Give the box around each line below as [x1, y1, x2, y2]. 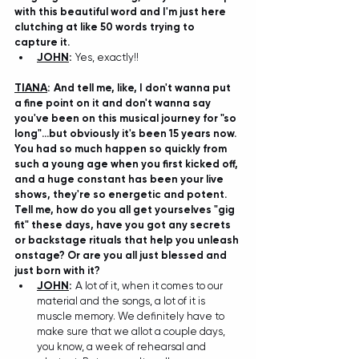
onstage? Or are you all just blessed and [14, 248, 229, 261]
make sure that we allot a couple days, [37, 325, 228, 337]
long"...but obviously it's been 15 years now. [14, 127, 239, 139]
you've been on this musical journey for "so [14, 111, 239, 124]
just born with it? [14, 264, 103, 276]
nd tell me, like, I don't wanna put [61, 81, 233, 94]
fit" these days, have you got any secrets [14, 218, 233, 231]
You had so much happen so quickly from [14, 142, 229, 155]
